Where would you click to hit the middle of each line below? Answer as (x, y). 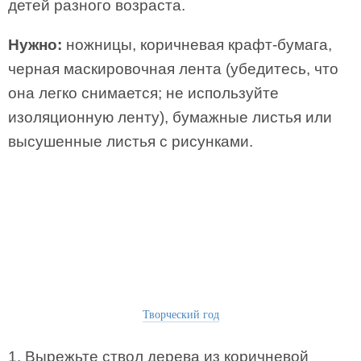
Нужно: (35, 45)
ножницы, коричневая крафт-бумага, (197, 45)
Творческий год (180, 314)
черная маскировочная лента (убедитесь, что (173, 69)
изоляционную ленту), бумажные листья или (170, 117)
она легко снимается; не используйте (143, 93)
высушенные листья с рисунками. (131, 141)
